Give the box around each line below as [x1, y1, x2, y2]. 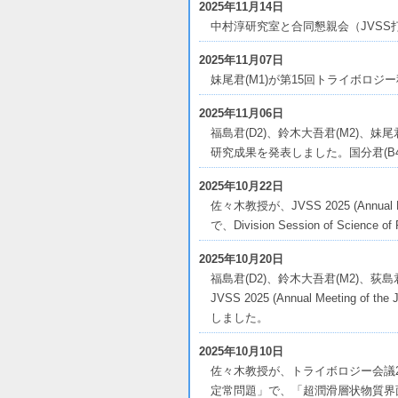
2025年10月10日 [199, 345, 283, 358]
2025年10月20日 [199, 252, 283, 266]
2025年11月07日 [199, 53, 283, 67]
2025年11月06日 [199, 107, 283, 120]
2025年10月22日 [199, 179, 283, 193]
